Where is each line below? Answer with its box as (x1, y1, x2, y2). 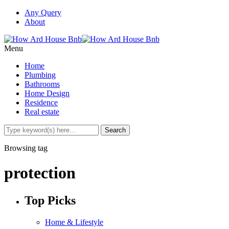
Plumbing (25, 71, 56, 79)
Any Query (25, 8, 61, 17)
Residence (25, 98, 58, 107)
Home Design (25, 89, 70, 98)
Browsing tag (4, 144, 48, 152)
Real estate (25, 107, 59, 116)
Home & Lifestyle (45, 217, 103, 226)
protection (4, 164, 76, 182)
